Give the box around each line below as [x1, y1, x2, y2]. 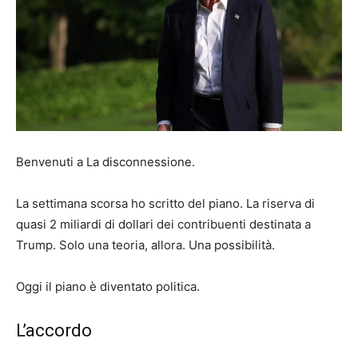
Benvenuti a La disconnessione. [16, 154, 195, 170]
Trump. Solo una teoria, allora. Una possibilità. [16, 237, 275, 253]
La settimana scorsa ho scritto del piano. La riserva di [16, 196, 315, 212]
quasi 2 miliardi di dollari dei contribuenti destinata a [16, 217, 311, 233]
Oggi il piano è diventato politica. [16, 279, 200, 295]
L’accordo [16, 320, 92, 341]
